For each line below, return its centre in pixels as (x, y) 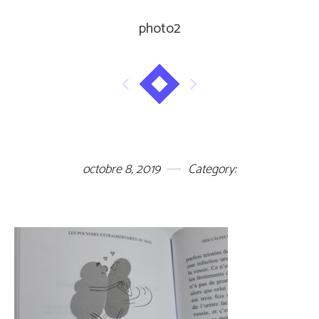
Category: (212, 169)
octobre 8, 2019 (121, 169)
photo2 (159, 29)
